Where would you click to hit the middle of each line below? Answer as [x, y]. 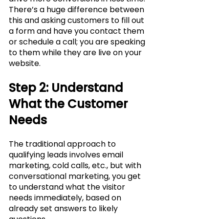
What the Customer [70, 104]
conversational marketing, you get [76, 176]
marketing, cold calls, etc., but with [76, 166]
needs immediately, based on [66, 198]
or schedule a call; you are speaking [78, 42]
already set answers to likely [64, 209]
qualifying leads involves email [67, 155]
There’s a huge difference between [77, 10]
